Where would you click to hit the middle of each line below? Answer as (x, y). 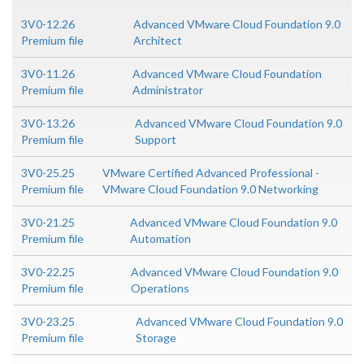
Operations (160, 288)
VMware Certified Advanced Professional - (210, 173)
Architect (157, 41)
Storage (156, 338)
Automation (161, 239)
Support (156, 140)
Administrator (167, 90)
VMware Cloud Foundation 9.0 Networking (210, 189)
